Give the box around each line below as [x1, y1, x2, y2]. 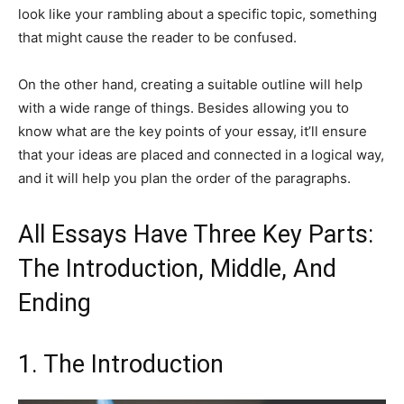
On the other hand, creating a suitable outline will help [18, 76, 363, 94]
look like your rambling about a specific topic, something [18, 5, 377, 23]
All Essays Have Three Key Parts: [18, 220, 373, 250]
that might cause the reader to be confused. [18, 29, 297, 47]
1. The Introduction [18, 350, 224, 380]
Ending [18, 289, 91, 318]
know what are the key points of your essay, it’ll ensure [18, 123, 367, 141]
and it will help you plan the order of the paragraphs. [18, 170, 351, 188]
